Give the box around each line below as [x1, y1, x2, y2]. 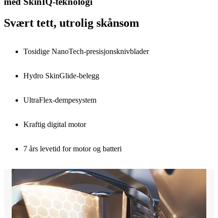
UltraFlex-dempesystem [23, 96, 96, 105]
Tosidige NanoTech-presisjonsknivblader [23, 47, 149, 56]
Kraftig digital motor [23, 120, 86, 129]
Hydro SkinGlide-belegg [23, 72, 99, 80]
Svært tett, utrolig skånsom [4, 17, 139, 30]
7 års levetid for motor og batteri [23, 145, 122, 153]
